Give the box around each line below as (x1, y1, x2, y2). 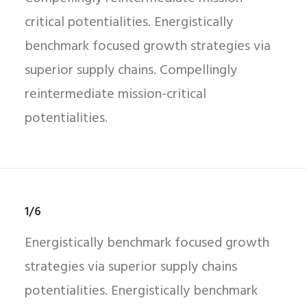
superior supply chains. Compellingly (25, 60, 237, 82)
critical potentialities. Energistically (25, 12, 233, 34)
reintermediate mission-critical (25, 84, 206, 106)
